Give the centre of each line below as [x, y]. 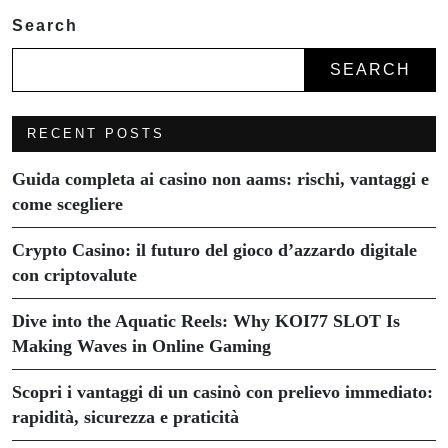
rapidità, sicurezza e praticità [125, 416]
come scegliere [67, 203]
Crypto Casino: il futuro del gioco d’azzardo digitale [214, 249]
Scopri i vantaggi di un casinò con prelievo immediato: [222, 391]
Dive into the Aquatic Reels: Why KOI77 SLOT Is [206, 320]
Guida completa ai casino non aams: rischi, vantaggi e [220, 178]
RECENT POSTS [96, 133]
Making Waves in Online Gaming [141, 345]
